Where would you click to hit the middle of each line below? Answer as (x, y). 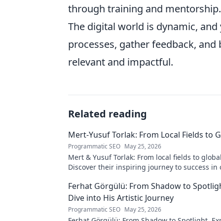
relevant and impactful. (121, 62)
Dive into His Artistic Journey (121, 198)
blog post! (85, 177)
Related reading (108, 114)
